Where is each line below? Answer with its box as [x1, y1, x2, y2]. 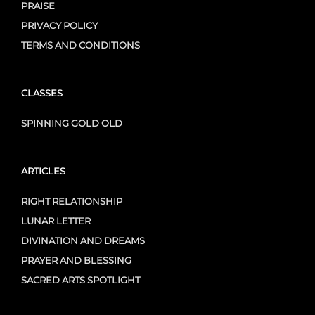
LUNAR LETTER [21, 214, 91, 226]
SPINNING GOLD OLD [21, 117, 122, 129]
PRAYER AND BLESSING [21, 254, 131, 266]
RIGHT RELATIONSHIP [21, 195, 122, 207]
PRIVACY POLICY [21, 19, 98, 31]
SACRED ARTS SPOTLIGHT [21, 274, 140, 285]
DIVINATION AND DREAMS [21, 234, 145, 246]
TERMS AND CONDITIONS [21, 39, 140, 51]
